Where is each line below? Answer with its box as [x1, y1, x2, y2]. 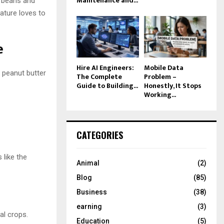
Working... [144, 88, 176, 100]
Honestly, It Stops [144, 79, 201, 91]
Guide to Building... [76, 79, 138, 91]
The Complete [76, 70, 122, 82]
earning [76, 202, 102, 210]
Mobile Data [144, 61, 183, 73]
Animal [76, 158, 99, 167]
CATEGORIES [76, 128, 123, 141]
